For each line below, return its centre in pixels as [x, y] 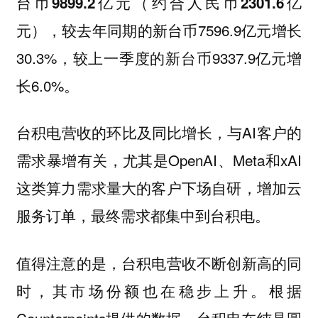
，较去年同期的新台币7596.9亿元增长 [174, 29]
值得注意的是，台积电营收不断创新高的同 [159, 262]
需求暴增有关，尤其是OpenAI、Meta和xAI [159, 160]
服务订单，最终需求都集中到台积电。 [143, 215]
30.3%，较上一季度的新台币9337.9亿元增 [159, 57]
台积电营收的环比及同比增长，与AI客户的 [159, 132]
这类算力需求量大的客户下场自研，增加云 [159, 188]
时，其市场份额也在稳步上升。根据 [159, 290]
